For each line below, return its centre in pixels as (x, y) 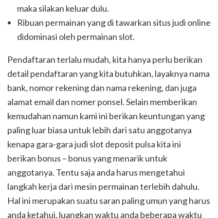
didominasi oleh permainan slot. (76, 37)
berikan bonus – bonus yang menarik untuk (87, 158)
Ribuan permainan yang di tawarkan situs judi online (114, 23)
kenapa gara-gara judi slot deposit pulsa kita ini (94, 144)
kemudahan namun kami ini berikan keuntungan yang (106, 116)
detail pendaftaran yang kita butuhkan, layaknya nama (109, 74)
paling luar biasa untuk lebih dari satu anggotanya (100, 130)
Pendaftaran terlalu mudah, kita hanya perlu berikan (105, 60)
